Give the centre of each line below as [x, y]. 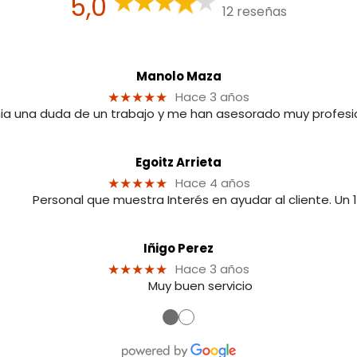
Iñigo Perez [178, 248]
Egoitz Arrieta [178, 162]
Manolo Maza [178, 76]
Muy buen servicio [200, 285]
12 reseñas [255, 12]
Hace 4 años [212, 182]
